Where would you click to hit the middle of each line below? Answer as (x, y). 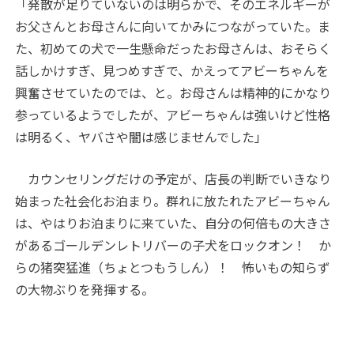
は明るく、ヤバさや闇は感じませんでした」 (141, 136)
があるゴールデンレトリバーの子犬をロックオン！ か (173, 245)
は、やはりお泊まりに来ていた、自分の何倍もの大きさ (173, 222)
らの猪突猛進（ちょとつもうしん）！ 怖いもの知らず (173, 267)
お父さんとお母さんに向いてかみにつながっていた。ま (173, 26)
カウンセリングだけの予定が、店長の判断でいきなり (173, 178)
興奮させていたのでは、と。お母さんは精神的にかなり (173, 92)
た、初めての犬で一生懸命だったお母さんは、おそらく (173, 48)
